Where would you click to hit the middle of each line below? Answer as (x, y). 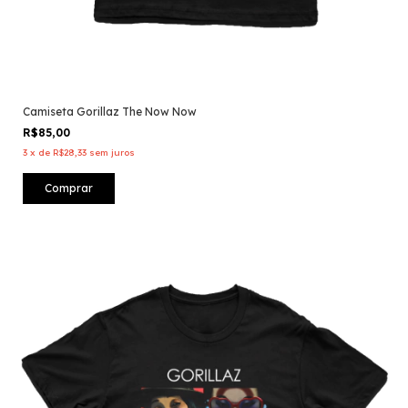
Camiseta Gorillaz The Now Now (110, 111)
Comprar (69, 188)
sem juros (112, 152)
